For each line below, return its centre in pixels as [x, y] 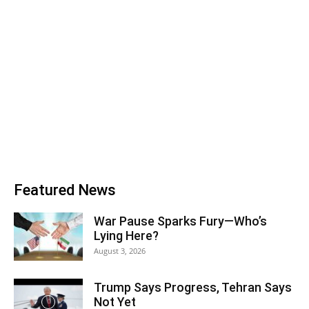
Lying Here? [126, 236]
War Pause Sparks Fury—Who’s [180, 221]
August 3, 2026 [120, 251]
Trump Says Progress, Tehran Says [193, 287]
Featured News [65, 190]
